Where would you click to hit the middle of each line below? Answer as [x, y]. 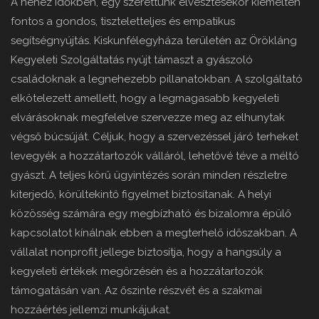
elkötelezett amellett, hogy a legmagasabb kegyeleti [145, 99]
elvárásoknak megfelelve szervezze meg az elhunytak [148, 118]
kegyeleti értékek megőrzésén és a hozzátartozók [137, 272]
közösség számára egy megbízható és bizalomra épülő [151, 214]
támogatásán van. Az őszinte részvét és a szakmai [136, 291]
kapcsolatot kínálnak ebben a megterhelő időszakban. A [154, 233]
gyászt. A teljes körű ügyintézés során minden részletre [149, 176]
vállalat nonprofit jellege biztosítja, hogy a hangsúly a [146, 252]
